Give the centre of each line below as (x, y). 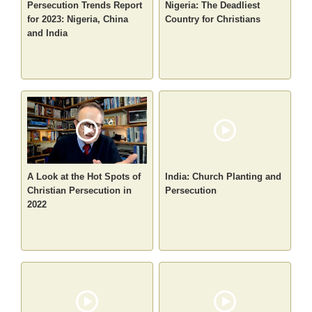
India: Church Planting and (223, 177)
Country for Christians (213, 19)
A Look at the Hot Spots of (84, 177)
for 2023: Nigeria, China (78, 19)
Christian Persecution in (80, 191)
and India (48, 33)
